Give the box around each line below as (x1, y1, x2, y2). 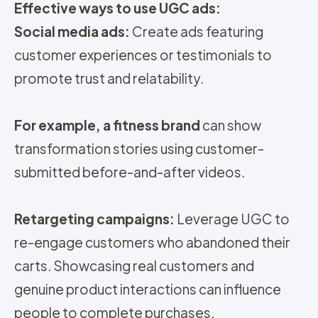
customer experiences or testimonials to (14, 46, 272, 64)
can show (200, 116, 261, 134)
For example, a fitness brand (14, 116, 200, 134)
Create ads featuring (130, 23, 263, 40)
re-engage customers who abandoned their (14, 234, 290, 251)
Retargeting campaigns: (14, 210, 175, 228)
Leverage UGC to (175, 210, 290, 228)
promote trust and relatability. (14, 70, 204, 87)
